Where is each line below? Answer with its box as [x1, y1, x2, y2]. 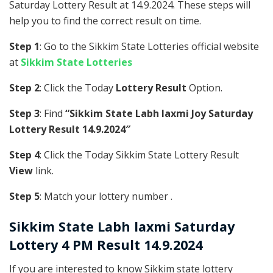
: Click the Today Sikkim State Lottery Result [40, 148, 239, 162]
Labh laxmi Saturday [97, 217, 235, 235]
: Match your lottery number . [40, 190, 172, 204]
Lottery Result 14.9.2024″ [9, 122, 130, 136]
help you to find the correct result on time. [9, 14, 201, 28]
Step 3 [9, 107, 40, 121]
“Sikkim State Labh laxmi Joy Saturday [65, 107, 253, 121]
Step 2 [9, 81, 40, 95]
